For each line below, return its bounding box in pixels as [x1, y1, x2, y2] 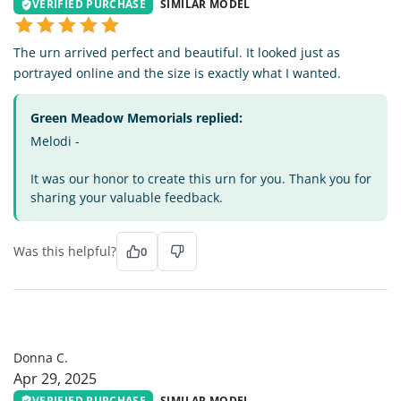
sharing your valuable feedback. [30, 189, 223, 207]
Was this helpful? [13, 243, 116, 260]
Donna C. [13, 349, 68, 367]
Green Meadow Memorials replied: [30, 109, 243, 127]
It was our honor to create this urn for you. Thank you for [30, 170, 371, 188]
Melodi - [30, 132, 80, 150]
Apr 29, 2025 [13, 369, 97, 389]
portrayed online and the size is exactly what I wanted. [13, 64, 341, 82]
